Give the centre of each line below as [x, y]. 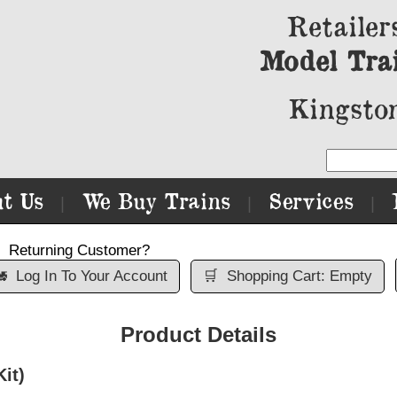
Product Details [198, 335]
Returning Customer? [79, 250]
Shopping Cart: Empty [299, 276]
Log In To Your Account [91, 276]
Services [311, 201]
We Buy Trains [156, 201]
